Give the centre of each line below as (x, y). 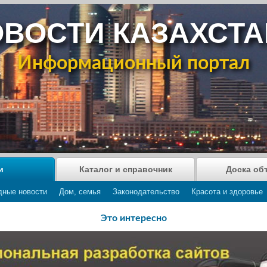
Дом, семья (80, 192)
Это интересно (133, 218)
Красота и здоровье (227, 192)
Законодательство (146, 192)
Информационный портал (133, 63)
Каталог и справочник (125, 169)
